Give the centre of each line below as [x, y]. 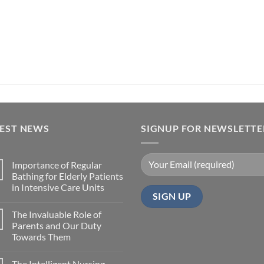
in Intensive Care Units [58, 187]
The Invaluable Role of [57, 214]
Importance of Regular [57, 164]
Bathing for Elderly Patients [67, 176]
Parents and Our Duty [57, 225]
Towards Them [41, 236]
